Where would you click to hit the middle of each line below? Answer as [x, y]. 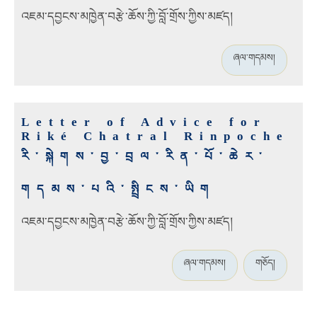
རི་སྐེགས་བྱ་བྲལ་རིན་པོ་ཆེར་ [145, 157]
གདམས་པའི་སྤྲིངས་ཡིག [119, 190]
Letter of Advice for [144, 122]
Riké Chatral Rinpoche [155, 137]
